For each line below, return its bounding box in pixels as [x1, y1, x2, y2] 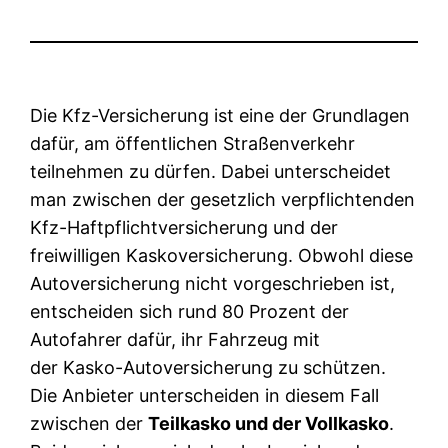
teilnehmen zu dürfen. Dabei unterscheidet [30, 160, 392, 182]
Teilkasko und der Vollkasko [148, 412, 390, 434]
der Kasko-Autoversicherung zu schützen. [30, 356, 387, 378]
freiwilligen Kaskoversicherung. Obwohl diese [30, 244, 414, 266]
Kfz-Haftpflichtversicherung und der [30, 216, 339, 238]
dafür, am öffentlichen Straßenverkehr [30, 132, 356, 154]
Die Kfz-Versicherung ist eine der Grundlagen [30, 104, 411, 126]
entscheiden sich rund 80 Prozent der [30, 300, 350, 322]
